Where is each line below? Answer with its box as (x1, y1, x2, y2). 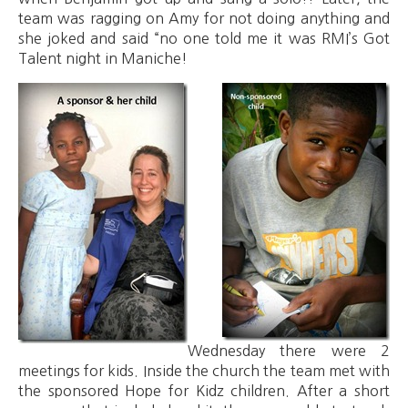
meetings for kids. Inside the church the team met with (18, 362, 390, 378)
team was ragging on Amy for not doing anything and (18, 10, 390, 25)
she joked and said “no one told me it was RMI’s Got (18, 30, 390, 46)
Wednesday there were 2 (188, 342, 390, 358)
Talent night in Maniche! (18, 50, 188, 66)
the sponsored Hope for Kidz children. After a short (18, 382, 390, 398)
